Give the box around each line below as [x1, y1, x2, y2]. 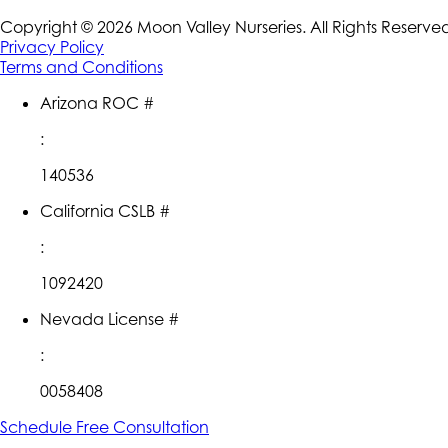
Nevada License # [40, 308, 180, 329]
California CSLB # [40, 200, 171, 221]
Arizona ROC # [40, 92, 155, 113]
